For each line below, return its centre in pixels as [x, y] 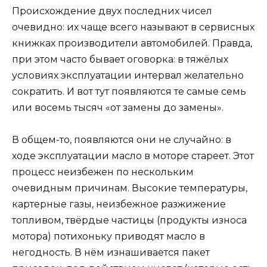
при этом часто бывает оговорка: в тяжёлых [120, 59]
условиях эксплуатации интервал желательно [128, 75]
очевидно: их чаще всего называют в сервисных [133, 27]
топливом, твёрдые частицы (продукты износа [129, 220]
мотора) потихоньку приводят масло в [108, 236]
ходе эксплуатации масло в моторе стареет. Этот [133, 156]
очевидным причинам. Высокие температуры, [130, 188]
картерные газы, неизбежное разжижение [119, 204]
